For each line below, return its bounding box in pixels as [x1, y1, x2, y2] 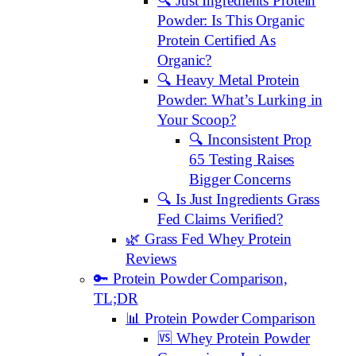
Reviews [126, 251, 177, 268]
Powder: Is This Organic [157, 13, 304, 29]
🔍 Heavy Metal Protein [157, 72, 300, 89]
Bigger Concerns [189, 172, 291, 188]
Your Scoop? [157, 112, 236, 129]
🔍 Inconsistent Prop [189, 132, 312, 149]
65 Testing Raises [189, 152, 295, 168]
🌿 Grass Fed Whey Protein [126, 231, 292, 248]
